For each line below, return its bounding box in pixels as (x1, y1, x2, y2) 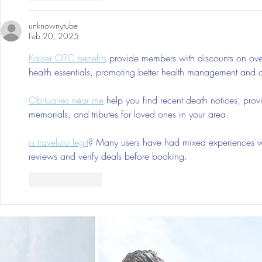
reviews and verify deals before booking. (29, 149, 187, 163)
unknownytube (29, 19, 78, 31)
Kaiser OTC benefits (29, 51, 106, 64)
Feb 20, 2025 (29, 30, 79, 42)
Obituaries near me (29, 93, 104, 106)
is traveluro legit (29, 135, 88, 149)
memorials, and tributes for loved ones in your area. (29, 107, 229, 120)
